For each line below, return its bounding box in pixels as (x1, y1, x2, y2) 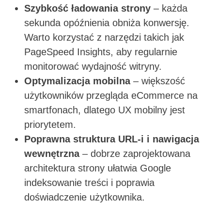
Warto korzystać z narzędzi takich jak (24, 32, 184, 43)
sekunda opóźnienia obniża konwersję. (24, 17, 189, 29)
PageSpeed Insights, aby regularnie (24, 46, 177, 58)
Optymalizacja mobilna (24, 76, 130, 87)
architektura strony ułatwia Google (24, 163, 171, 174)
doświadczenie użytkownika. (24, 192, 148, 203)
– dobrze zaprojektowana (79, 148, 190, 159)
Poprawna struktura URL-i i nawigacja (24, 134, 199, 145)
